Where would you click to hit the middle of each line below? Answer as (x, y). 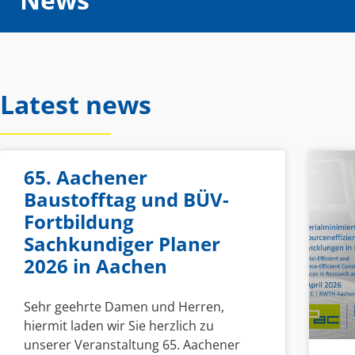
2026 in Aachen (95, 266)
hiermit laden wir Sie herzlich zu (119, 326)
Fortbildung (79, 221)
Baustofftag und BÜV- (126, 199)
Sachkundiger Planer (122, 244)
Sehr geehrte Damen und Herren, (124, 307)
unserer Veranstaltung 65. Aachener (132, 345)
